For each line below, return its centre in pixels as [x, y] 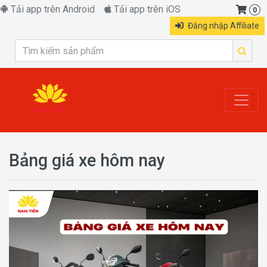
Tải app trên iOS [146, 9]
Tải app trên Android [52, 9]
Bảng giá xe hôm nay [87, 160]
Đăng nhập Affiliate [223, 25]
